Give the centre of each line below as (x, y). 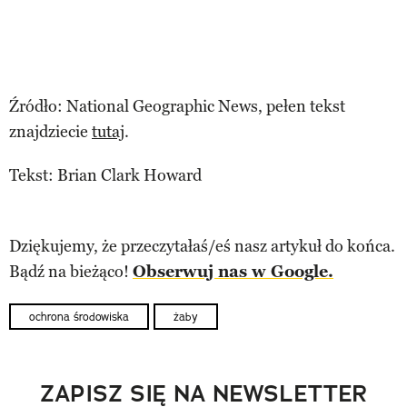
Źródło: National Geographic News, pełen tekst (177, 106)
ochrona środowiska (79, 316)
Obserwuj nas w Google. (233, 271)
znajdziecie (50, 131)
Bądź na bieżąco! (71, 271)
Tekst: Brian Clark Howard (105, 175)
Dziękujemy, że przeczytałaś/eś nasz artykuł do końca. (202, 246)
